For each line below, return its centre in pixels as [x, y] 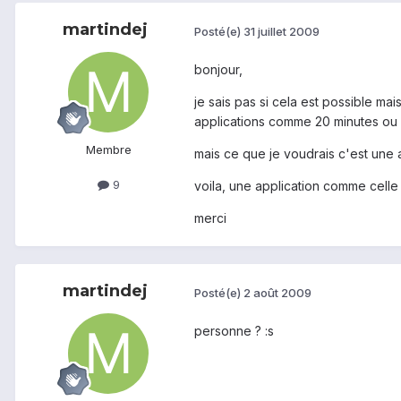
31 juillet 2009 [282, 31]
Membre [108, 150]
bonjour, [218, 70]
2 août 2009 [277, 292]
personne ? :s [234, 331]
